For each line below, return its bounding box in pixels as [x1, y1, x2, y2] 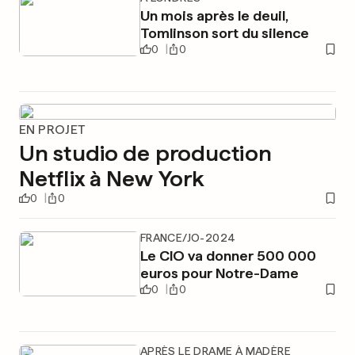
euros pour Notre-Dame [139, 265, 299, 281]
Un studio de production [19, 139, 272, 166]
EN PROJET [19, 122, 86, 137]
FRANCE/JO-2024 [139, 231, 236, 244]
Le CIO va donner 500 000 [139, 247, 316, 264]
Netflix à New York [19, 165, 204, 192]
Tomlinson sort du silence [139, 25, 309, 41]
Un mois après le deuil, [139, 7, 288, 24]
